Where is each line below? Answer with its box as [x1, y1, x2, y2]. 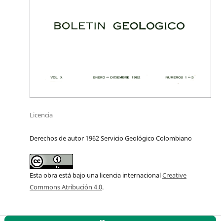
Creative [162, 170, 186, 180]
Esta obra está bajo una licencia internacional [30, 170, 162, 180]
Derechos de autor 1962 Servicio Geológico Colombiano [30, 133, 192, 143]
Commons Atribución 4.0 [30, 182, 102, 191]
